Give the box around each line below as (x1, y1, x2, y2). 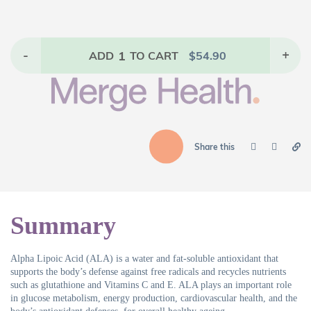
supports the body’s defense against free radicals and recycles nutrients (10, 267, 286, 278)
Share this (194, 141, 235, 152)
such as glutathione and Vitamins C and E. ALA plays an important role (10, 280, 292, 291)
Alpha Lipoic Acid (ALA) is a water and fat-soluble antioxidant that (10, 253, 278, 264)
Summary (10, 212, 116, 240)
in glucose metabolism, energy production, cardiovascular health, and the (10, 293, 297, 304)
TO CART (130, 49, 178, 63)
